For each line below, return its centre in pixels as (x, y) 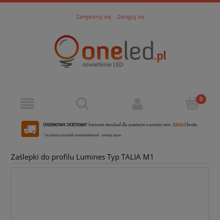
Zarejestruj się (93, 16)
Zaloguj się (131, 16)
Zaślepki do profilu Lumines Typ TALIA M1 (82, 157)
